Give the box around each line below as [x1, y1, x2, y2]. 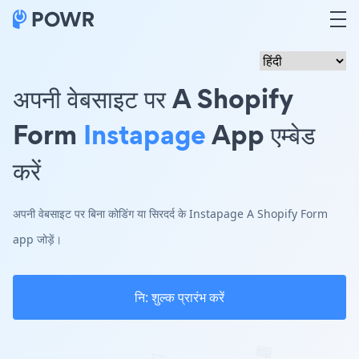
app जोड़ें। [13, 232, 62, 247]
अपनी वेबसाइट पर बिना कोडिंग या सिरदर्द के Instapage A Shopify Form [13, 206, 328, 221]
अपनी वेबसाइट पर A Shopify [13, 79, 293, 117]
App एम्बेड [206, 115, 315, 153]
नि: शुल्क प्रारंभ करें [135, 288, 224, 306]
